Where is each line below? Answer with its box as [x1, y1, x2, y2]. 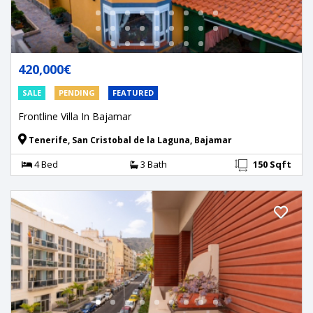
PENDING [59, 87, 95, 99]
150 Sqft [253, 158, 291, 171]
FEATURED [112, 87, 154, 99]
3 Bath [138, 158, 167, 171]
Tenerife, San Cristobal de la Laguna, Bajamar [27, 134, 232, 147]
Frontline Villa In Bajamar [18, 110, 131, 124]
